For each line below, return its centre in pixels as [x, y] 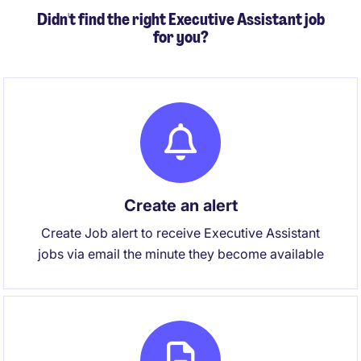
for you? [180, 37]
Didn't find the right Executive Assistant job [180, 19]
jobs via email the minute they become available [180, 254]
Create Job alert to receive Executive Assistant [180, 233]
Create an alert [180, 205]
